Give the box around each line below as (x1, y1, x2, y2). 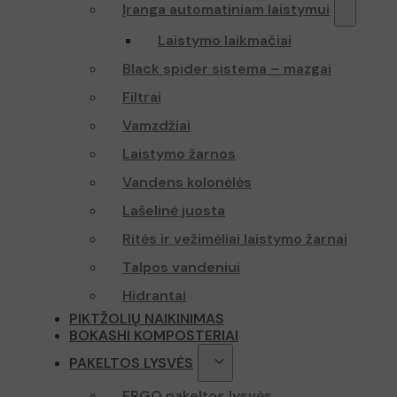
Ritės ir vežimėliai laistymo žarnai (122, 230, 347, 249)
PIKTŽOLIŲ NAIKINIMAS (69, 309, 224, 329)
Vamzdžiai (122, 116, 191, 136)
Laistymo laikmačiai (158, 31, 292, 51)
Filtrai (122, 88, 161, 107)
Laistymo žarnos (122, 144, 236, 164)
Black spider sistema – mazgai (122, 59, 331, 79)
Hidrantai (122, 286, 186, 306)
